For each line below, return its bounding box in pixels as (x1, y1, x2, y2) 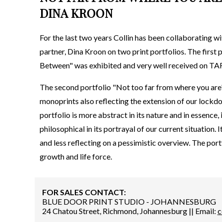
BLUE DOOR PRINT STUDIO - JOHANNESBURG (42, 197, 216, 206)
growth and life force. (39, 151, 112, 161)
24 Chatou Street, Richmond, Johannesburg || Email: (42, 206, 218, 216)
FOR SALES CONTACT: (42, 187, 126, 197)
